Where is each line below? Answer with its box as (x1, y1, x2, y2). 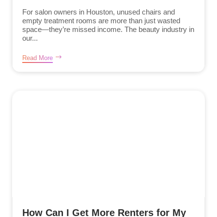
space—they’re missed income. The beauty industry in (22, 25, 194, 34)
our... (22, 34, 38, 43)
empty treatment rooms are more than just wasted (22, 16, 180, 25)
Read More (22, 54, 53, 62)
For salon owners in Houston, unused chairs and (22, 8, 175, 16)
